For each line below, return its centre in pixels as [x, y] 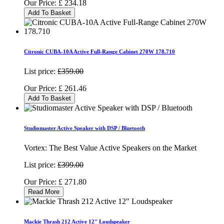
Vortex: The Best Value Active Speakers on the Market [110, 147]
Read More [44, 191]
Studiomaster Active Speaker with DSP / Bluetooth [84, 128]
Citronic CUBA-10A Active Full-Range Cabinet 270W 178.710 [99, 51]
